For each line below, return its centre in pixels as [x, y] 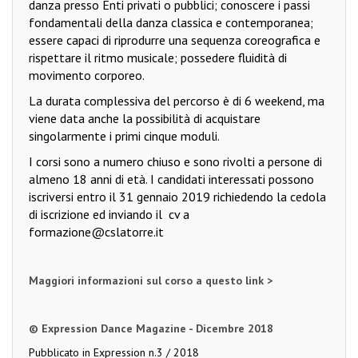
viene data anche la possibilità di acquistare [145, 119]
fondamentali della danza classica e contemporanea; [171, 23]
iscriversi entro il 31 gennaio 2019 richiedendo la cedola [177, 197]
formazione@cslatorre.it [96, 232]
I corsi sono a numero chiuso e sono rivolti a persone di [175, 162]
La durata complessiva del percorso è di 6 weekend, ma [177, 101]
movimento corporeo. [87, 76]
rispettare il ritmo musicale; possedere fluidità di [158, 58]
